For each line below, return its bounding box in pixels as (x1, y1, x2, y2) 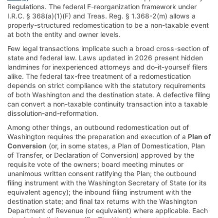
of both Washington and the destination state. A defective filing (7, 90, 210, 99)
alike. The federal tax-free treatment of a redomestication (7, 72, 191, 80)
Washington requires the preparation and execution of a (7, 132, 188, 141)
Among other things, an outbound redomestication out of (7, 123, 189, 131)
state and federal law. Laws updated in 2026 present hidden (7, 53, 203, 62)
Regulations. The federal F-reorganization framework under (7, 2, 197, 11)
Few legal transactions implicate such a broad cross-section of (7, 44, 209, 53)
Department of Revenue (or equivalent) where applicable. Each (7, 206, 208, 215)
